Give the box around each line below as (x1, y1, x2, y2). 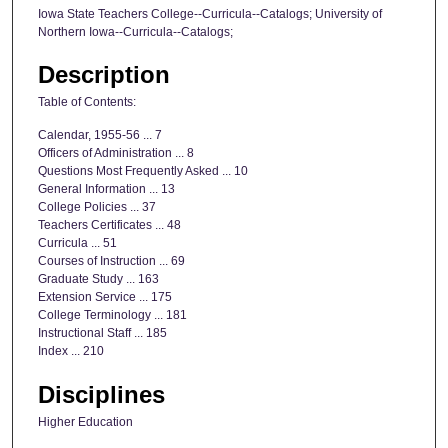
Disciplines (38, 380, 165, 408)
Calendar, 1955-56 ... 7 (38, 128, 162, 143)
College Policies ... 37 (38, 200, 156, 215)
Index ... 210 (38, 344, 104, 359)
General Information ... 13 (38, 182, 175, 197)
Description (38, 60, 170, 88)
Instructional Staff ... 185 (38, 326, 167, 341)
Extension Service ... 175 (38, 290, 172, 305)
